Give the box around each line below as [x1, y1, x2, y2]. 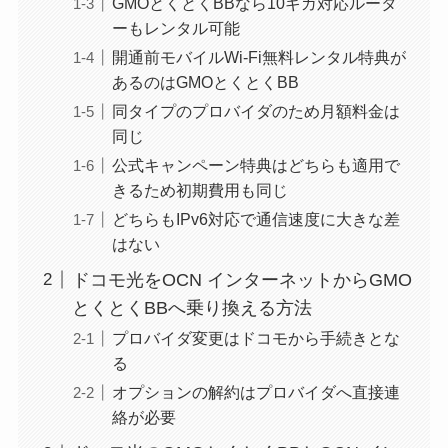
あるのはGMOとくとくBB [111, 72, 299, 91]
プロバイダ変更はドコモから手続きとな [111, 329, 400, 348]
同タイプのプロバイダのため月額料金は [111, 102, 400, 120]
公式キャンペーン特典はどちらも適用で [111, 156, 400, 175]
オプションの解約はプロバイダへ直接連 [111, 383, 400, 402]
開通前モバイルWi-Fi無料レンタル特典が [111, 47, 406, 66]
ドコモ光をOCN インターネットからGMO [71, 270, 412, 291]
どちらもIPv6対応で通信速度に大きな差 [111, 210, 400, 229]
